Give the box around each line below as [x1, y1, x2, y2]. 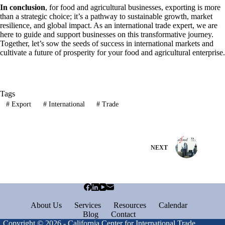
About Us [31, 201, 62, 210]
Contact [110, 210, 136, 219]
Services [74, 201, 101, 210]
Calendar [159, 201, 188, 210]
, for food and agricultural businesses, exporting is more [45, 3, 220, 12]
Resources [114, 201, 147, 210]
